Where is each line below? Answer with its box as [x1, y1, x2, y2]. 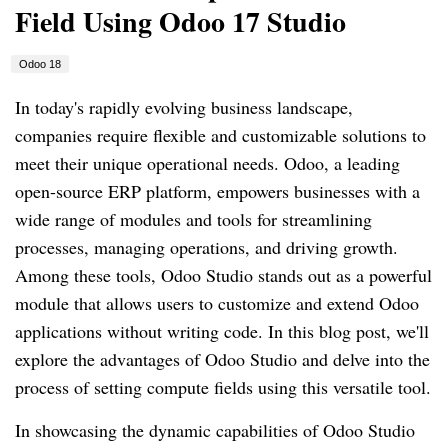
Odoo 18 [19, 58, 61, 71]
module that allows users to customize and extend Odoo [15, 291, 419, 316]
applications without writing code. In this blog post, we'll [15, 319, 429, 344]
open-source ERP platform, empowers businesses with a [15, 179, 420, 204]
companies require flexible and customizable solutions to [15, 123, 426, 148]
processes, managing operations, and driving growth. [15, 235, 398, 260]
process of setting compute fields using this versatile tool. [15, 375, 431, 400]
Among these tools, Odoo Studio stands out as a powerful [15, 263, 432, 288]
